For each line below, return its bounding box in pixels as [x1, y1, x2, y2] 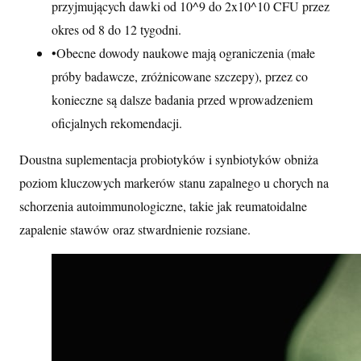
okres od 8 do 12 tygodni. [52, 20, 181, 38]
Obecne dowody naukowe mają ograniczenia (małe [56, 44, 315, 61]
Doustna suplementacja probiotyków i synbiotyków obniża [19, 150, 318, 168]
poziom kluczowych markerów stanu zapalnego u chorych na [19, 173, 329, 191]
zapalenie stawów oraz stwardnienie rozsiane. [19, 220, 251, 238]
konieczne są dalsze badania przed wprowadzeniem [52, 90, 313, 108]
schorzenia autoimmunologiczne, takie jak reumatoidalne [19, 197, 307, 214]
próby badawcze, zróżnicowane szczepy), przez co [52, 67, 308, 85]
